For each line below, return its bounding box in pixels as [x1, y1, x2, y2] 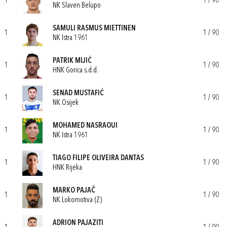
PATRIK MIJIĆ [53, 57, 92, 65]
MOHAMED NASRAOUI [53, 122, 118, 130]
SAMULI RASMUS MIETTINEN [53, 24, 136, 32]
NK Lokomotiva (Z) [53, 196, 102, 204]
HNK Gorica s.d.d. [53, 66, 98, 74]
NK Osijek [53, 99, 79, 107]
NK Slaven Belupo [53, 2, 101, 10]
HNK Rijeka [53, 164, 82, 172]
